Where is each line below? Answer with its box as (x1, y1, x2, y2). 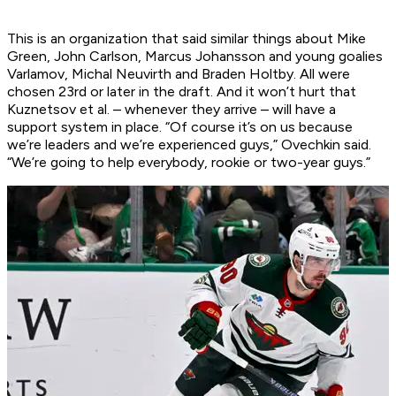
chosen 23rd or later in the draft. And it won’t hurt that (7, 83, 356, 101)
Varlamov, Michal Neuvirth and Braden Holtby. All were (7, 65, 350, 83)
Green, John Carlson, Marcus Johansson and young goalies (7, 48, 383, 65)
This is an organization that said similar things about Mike (7, 30, 366, 48)
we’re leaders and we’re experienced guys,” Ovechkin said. (7, 136, 371, 154)
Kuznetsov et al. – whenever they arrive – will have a (7, 101, 336, 118)
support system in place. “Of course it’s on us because (7, 118, 353, 136)
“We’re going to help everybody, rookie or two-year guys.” (7, 154, 370, 171)
